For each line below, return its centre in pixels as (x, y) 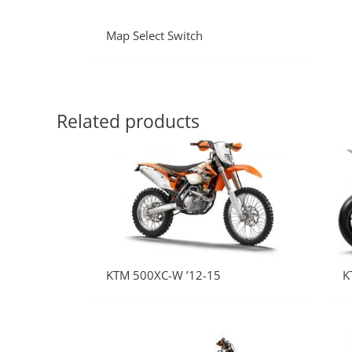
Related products (128, 122)
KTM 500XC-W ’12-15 (163, 275)
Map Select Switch (154, 35)
